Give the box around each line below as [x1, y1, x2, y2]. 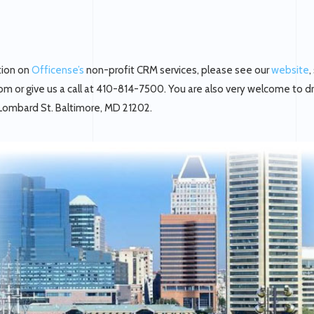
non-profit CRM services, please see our [84, 64, 271, 76]
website [271, 64, 309, 76]
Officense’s [32, 64, 84, 76]
